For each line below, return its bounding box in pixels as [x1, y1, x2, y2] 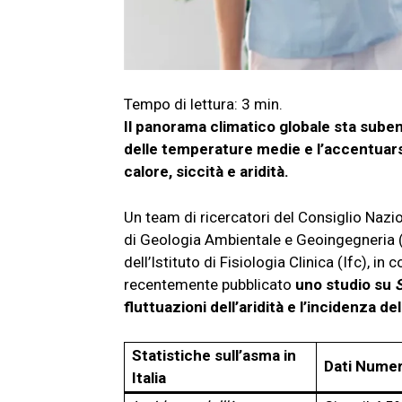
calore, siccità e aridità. [124, 162, 289, 181]
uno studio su [295, 275, 395, 294]
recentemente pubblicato [124, 275, 295, 294]
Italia [132, 369, 166, 388]
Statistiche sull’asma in [132, 346, 296, 365]
